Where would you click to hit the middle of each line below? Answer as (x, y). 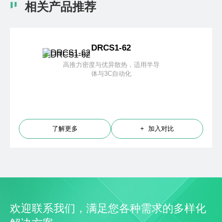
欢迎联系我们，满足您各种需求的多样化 (108, 208)
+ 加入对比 (143, 129)
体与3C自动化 (97, 74)
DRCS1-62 (97, 48)
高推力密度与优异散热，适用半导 (97, 65)
